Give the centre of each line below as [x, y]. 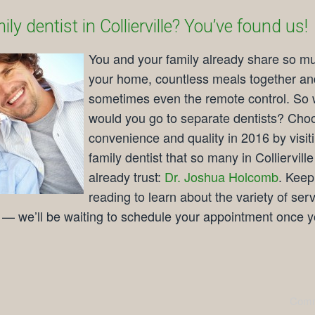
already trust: [127, 177]
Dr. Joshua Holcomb [221, 177]
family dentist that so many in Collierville [201, 157]
